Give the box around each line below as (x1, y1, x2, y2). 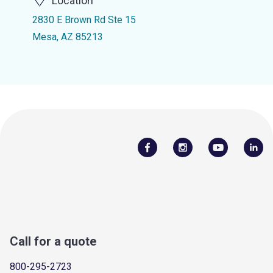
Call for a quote (10, 233, 96, 249)
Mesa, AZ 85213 (32, 31, 103, 43)
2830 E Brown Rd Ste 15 (32, 14, 136, 26)
